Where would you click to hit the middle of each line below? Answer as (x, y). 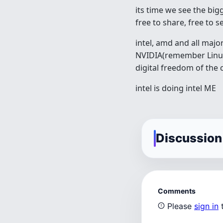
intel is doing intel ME (176, 88)
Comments (177, 191)
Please (181, 206)
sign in (206, 206)
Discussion (189, 138)
